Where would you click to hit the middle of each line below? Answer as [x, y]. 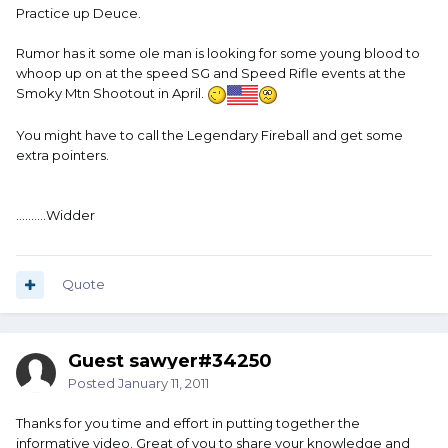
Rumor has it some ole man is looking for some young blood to [218, 53]
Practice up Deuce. [78, 13]
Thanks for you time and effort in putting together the [188, 423]
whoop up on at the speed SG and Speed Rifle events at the [211, 73]
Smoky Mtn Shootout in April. [111, 93]
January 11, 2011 [163, 383]
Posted [93, 383]
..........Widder [55, 214]
